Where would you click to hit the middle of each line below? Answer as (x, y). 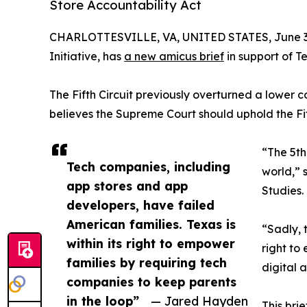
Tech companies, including (148, 167)
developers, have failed (140, 205)
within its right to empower (151, 244)
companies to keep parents (151, 282)
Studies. (283, 191)
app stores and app (127, 186)
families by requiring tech (147, 263)
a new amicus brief (174, 57)
